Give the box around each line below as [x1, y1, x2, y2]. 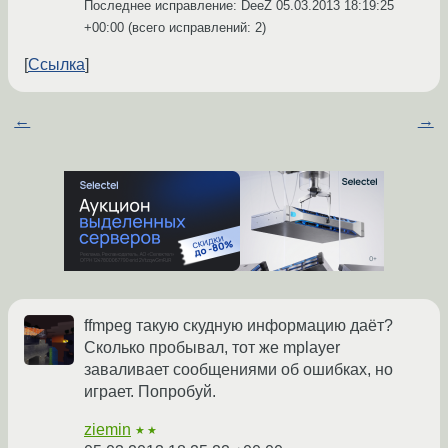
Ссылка [28, 56, 85, 74]
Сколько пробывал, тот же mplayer [84, 339, 340, 357]
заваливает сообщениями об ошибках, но [84, 361, 393, 379]
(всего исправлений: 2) [124, 20, 266, 36]
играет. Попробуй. [84, 383, 216, 401]
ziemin [84, 421, 131, 439]
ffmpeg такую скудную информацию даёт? [84, 317, 393, 335]
